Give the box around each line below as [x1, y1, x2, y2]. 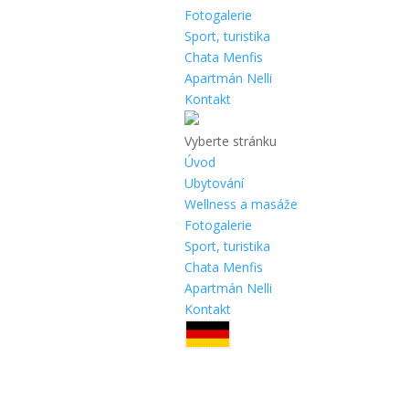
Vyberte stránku [184, 131, 277, 150]
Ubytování [184, 173, 244, 192]
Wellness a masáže [184, 194, 298, 213]
